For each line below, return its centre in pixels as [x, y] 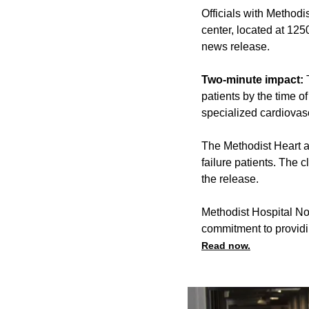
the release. [230, 179]
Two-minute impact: [252, 80]
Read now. [226, 246]
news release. [236, 47]
